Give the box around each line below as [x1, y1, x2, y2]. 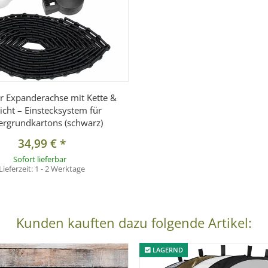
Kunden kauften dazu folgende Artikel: [16, 213, 252, 232]
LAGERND [150, 245, 183, 254]
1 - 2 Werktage [34, 163, 85, 174]
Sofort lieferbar [13, 153, 66, 165]
